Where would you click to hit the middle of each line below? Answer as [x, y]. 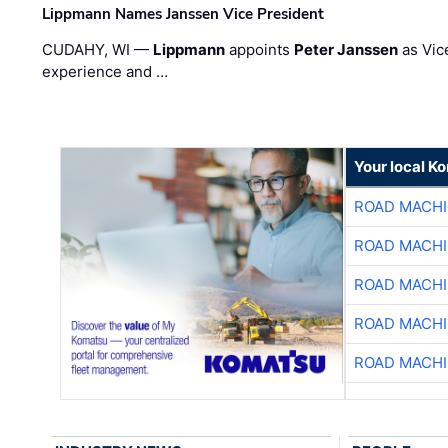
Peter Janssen [346, 50]
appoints [260, 50]
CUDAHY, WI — [98, 50]
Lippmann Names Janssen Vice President [183, 14]
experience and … [105, 72]
